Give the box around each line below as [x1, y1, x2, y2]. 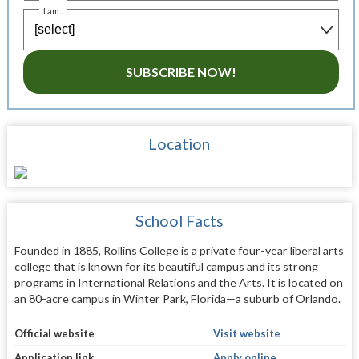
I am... [43, 6, 65, 17]
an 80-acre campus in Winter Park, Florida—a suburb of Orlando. [14, 292, 341, 306]
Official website [14, 326, 95, 340]
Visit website [212, 326, 280, 340]
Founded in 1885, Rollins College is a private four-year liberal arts [14, 244, 344, 258]
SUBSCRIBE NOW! [125, 64, 236, 80]
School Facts [135, 212, 224, 231]
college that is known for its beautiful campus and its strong [14, 260, 318, 274]
